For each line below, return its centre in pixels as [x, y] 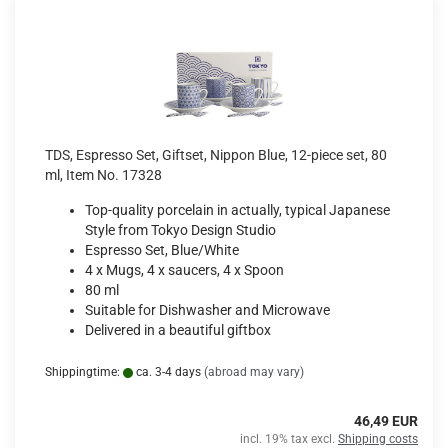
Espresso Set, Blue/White [162, 250]
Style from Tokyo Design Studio [180, 230]
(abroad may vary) [254, 372]
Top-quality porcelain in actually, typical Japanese [237, 210]
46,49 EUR [386, 421]
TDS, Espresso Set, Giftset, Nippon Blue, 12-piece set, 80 [216, 155]
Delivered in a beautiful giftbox [178, 330]
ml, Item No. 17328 [103, 175]
